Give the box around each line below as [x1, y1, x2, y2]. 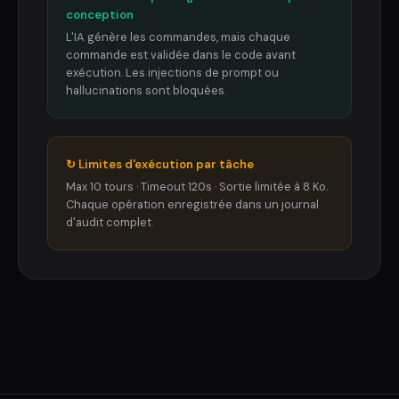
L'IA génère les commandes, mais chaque [66, 28, 290, 45]
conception [66, 6, 134, 22]
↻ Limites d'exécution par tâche [66, 156, 254, 172]
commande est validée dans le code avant [66, 46, 296, 62]
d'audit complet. [66, 214, 153, 230]
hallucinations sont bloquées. [66, 82, 226, 98]
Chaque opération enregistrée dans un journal [66, 196, 319, 212]
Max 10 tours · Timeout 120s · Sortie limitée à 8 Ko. [66, 178, 328, 194]
